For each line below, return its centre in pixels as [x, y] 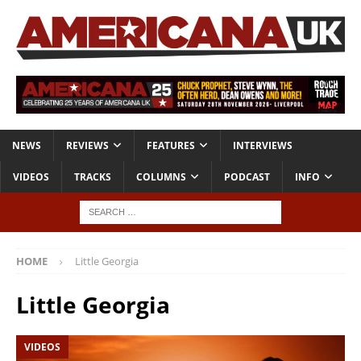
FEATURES [171, 146]
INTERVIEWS [263, 146]
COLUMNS [161, 177]
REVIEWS [87, 146]
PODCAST [247, 177]
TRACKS [93, 177]
